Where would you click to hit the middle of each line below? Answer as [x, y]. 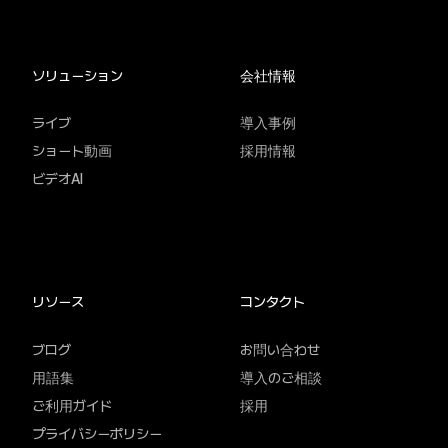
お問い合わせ [280, 349]
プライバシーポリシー [97, 433]
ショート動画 [72, 151]
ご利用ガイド [72, 405]
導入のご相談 [281, 377]
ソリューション [77, 75]
